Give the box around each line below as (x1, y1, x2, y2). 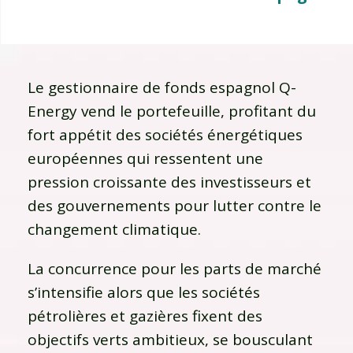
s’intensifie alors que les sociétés (28, 281, 260, 303)
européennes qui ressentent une (28, 147, 263, 169)
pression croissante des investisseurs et (28, 171, 311, 192)
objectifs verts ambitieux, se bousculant (28, 329, 313, 350)
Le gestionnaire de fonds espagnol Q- (28, 76, 296, 98)
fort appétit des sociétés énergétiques (28, 124, 303, 145)
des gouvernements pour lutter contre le (28, 195, 321, 216)
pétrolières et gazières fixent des (28, 305, 262, 326)
